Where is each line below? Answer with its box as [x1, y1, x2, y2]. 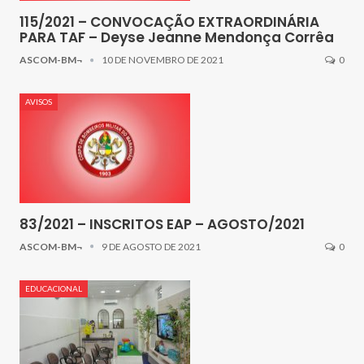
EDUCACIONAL [25, 283, 82, 293]
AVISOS [25, 97, 52, 107]
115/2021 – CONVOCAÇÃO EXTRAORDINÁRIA [19, 12, 319, 32]
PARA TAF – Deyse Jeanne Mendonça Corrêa [19, 28, 334, 48]
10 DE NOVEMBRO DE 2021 [102, 54, 223, 67]
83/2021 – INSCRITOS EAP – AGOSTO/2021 [19, 214, 305, 234]
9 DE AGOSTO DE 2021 [102, 240, 201, 253]
